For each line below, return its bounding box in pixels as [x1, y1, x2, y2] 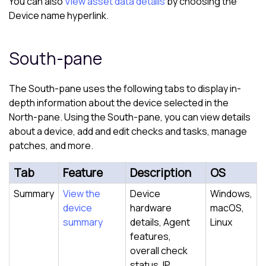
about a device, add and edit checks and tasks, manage [9, 124, 247, 138]
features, [130, 229, 171, 243]
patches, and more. [9, 138, 93, 152]
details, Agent [130, 215, 190, 229]
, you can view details [160, 110, 251, 123]
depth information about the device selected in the [9, 96, 229, 109]
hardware [130, 201, 172, 214]
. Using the [60, 110, 107, 123]
